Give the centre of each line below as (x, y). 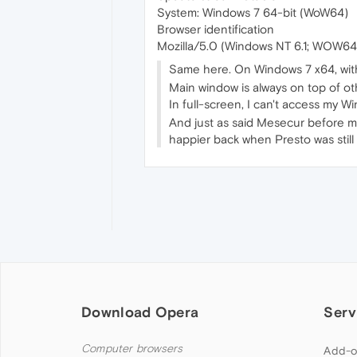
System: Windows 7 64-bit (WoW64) (253, 12)
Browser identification (216, 29)
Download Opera (140, 312)
